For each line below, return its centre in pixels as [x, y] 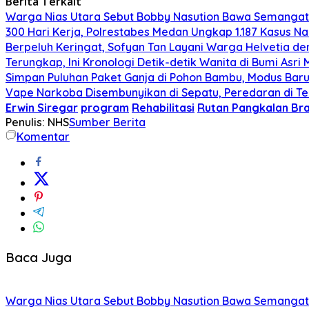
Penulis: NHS [37, 122]
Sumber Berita [107, 122]
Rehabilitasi [163, 107]
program [105, 107]
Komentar [43, 136]
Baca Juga [39, 257]
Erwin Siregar [42, 107]
